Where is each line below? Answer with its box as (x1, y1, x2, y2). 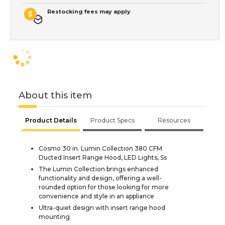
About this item (19, 89, 92, 101)
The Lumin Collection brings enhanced (39, 165, 158, 173)
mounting (39, 212, 70, 220)
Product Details (25, 116, 77, 124)
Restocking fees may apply (47, 8, 131, 15)
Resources (158, 116, 190, 124)
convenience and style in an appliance (39, 192, 154, 200)
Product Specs (90, 116, 135, 124)
